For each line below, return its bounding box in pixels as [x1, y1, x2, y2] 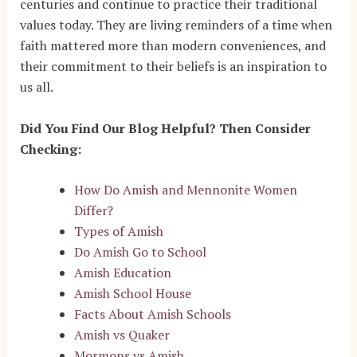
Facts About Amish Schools [73, 305, 231, 324]
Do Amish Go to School [73, 243, 206, 261]
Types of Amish [73, 222, 163, 241]
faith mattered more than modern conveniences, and [19, 37, 326, 55]
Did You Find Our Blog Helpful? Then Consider [19, 119, 311, 137]
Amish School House [73, 284, 191, 303]
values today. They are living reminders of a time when [19, 16, 332, 34]
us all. [19, 78, 53, 96]
